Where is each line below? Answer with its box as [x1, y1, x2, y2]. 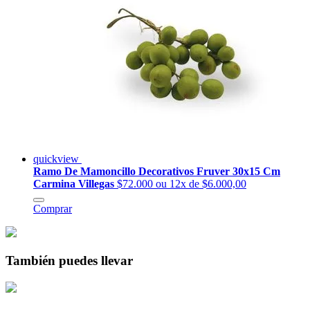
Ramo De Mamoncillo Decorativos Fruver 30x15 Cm [33, 165, 280, 178]
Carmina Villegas [33, 178, 117, 190]
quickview [33, 153, 82, 165]
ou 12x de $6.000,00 [156, 178, 246, 190]
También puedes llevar [6, 253, 133, 268]
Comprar [33, 203, 72, 215]
